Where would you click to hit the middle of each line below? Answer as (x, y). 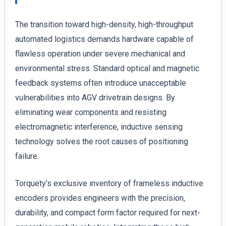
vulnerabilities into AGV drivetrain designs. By (95, 97)
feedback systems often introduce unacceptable (100, 83)
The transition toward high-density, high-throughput (104, 24)
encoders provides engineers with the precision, (100, 198)
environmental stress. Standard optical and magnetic (107, 68)
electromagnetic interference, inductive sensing (99, 127)
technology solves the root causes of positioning (101, 141)
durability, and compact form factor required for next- (107, 213)
